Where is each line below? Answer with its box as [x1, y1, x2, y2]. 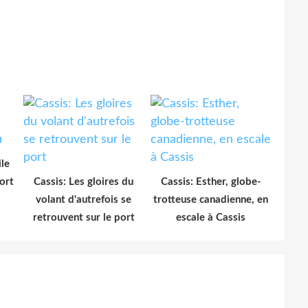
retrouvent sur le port [32, 212, 135, 223]
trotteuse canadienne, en [153, 194, 268, 205]
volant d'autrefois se [36, 194, 131, 205]
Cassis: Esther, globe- [160, 176, 261, 187]
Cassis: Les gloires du [34, 176, 133, 187]
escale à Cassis [176, 212, 245, 223]
